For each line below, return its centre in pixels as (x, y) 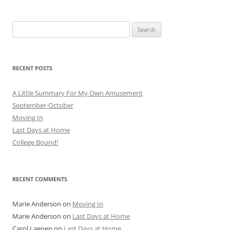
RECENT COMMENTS (40, 179)
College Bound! (35, 142)
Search (22, 27)
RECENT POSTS (32, 68)
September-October (43, 106)
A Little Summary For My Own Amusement (78, 93)
